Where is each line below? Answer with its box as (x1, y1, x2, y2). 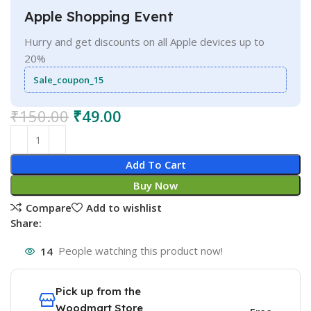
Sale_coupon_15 (33, 74, 104, 87)
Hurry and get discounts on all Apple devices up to (24, 35, 265, 49)
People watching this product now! (58, 244, 224, 258)
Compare (25, 200, 72, 215)
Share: (10, 216, 42, 230)
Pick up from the (56, 285, 142, 299)
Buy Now (133, 178, 178, 193)
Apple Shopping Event (24, 8, 174, 26)
